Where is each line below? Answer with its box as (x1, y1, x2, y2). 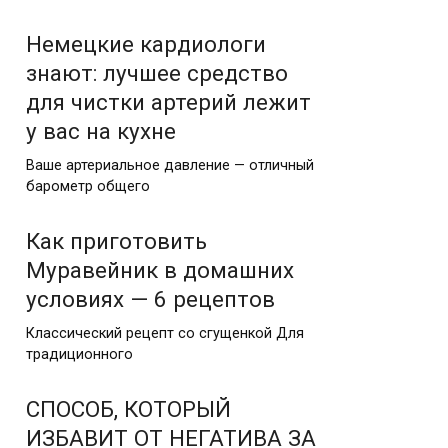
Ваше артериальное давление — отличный (26, 156, 314, 174)
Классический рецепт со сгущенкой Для (26, 324, 304, 342)
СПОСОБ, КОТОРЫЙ (26, 395, 231, 422)
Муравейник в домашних (26, 256, 294, 283)
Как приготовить (26, 227, 207, 254)
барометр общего (26, 177, 150, 195)
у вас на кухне (26, 118, 176, 144)
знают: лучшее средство (26, 60, 288, 86)
